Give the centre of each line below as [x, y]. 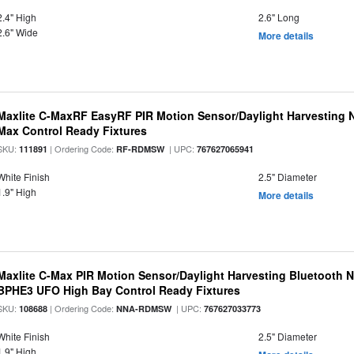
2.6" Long [279, 17]
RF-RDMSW [141, 149]
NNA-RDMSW [144, 309]
